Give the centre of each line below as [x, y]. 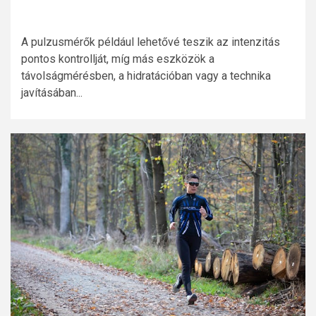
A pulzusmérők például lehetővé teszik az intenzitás [151, 42]
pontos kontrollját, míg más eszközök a [118, 59]
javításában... [52, 93]
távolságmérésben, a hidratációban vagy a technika [146, 76]
